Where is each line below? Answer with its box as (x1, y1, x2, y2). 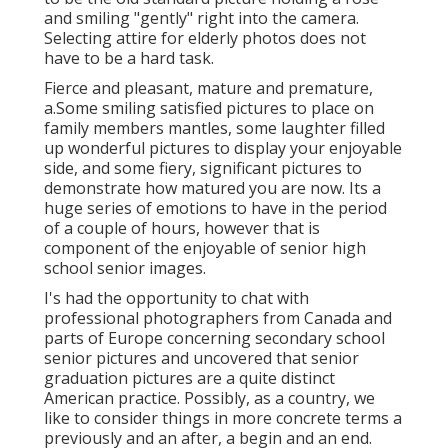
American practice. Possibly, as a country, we (44, 387, 375, 410)
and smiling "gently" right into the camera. (44, 7, 359, 30)
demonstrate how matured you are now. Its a (44, 177, 381, 200)
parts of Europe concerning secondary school (44, 327, 385, 350)
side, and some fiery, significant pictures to (44, 157, 362, 180)
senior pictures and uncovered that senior (44, 347, 359, 370)
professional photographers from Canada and (44, 307, 392, 330)
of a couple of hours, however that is (44, 217, 320, 240)
